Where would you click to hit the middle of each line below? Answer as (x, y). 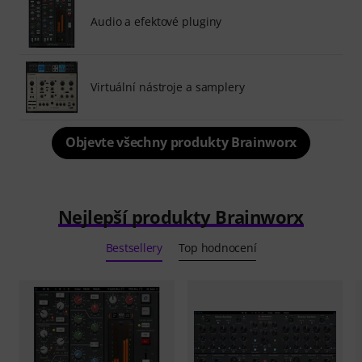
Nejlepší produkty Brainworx (181, 216)
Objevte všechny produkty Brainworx (181, 142)
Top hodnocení (217, 247)
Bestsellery (134, 247)
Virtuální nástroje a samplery (168, 86)
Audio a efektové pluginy (156, 21)
